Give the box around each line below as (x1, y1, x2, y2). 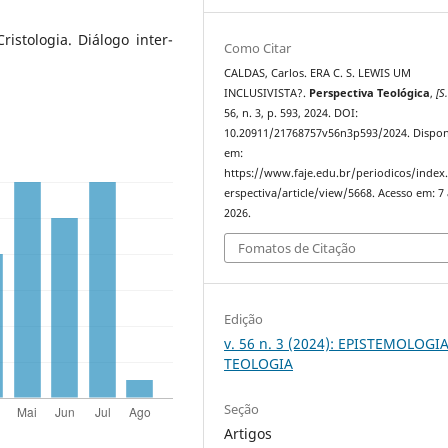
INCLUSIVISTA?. (224, 85, 310, 100)
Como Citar (224, 38, 292, 57)
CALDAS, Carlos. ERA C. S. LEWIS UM (224, 65, 412, 80)
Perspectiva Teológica (309, 85, 431, 100)
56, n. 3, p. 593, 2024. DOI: (224, 105, 359, 120)
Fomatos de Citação (238, 239, 357, 258)
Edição (224, 310, 264, 329)
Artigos (224, 424, 273, 444)
